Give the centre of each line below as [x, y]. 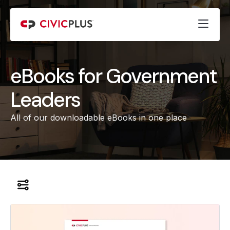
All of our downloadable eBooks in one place [99, 118]
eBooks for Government [113, 76]
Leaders [45, 100]
